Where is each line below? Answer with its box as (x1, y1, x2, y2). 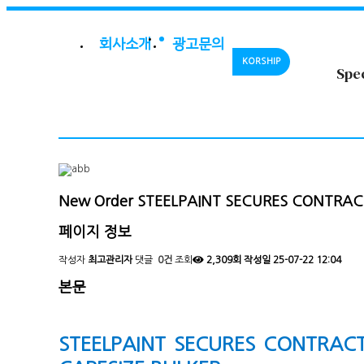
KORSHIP (242, 57, 280, 66)
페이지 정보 (58, 224, 132, 240)
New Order (58, 194, 133, 209)
